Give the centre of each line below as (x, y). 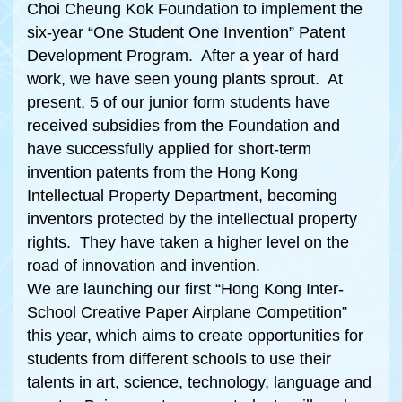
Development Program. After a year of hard (183, 56)
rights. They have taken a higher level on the (188, 242)
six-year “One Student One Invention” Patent (186, 32)
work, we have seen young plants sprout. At (185, 79)
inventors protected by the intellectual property (192, 219)
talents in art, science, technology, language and (199, 382)
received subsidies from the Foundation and (184, 126)
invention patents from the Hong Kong (162, 172)
